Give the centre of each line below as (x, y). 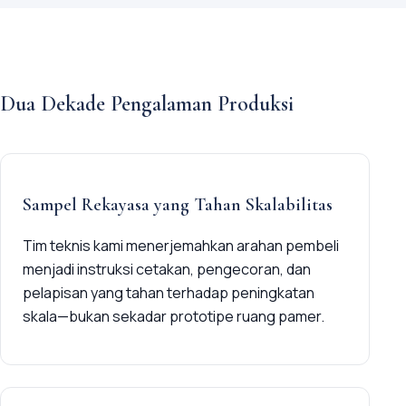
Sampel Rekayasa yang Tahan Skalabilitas (178, 205)
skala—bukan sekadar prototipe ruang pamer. (174, 317)
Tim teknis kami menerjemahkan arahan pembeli (181, 246)
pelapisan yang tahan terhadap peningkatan (169, 293)
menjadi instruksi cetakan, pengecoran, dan (167, 270)
